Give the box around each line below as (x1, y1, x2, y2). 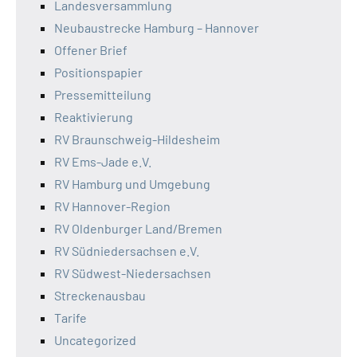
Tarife (54, 310, 87, 326)
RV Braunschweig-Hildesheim (54, 131, 220, 147)
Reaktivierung (54, 109, 133, 125)
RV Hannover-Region (54, 198, 171, 214)
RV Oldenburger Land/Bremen (54, 221, 222, 237)
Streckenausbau (54, 288, 146, 304)
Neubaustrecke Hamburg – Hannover (54, 20, 259, 36)
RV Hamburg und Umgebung (54, 176, 210, 192)
